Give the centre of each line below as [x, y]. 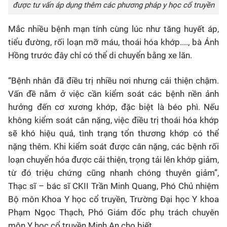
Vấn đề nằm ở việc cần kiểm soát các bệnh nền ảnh [113, 94]
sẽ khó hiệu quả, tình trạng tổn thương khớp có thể [113, 133]
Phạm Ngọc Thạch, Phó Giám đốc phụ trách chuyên [113, 212]
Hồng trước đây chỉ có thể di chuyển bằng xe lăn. [100, 55]
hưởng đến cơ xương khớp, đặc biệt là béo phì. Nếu [113, 107]
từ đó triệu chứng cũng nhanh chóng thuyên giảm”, [113, 173]
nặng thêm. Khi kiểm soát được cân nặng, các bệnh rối [113, 146]
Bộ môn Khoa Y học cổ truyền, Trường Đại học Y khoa [113, 199]
